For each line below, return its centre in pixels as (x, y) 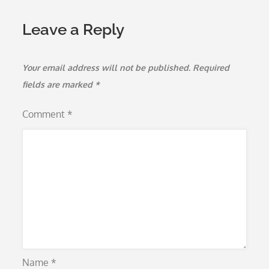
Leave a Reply (74, 29)
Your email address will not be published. (107, 68)
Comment (45, 114)
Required (211, 68)
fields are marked (59, 84)
